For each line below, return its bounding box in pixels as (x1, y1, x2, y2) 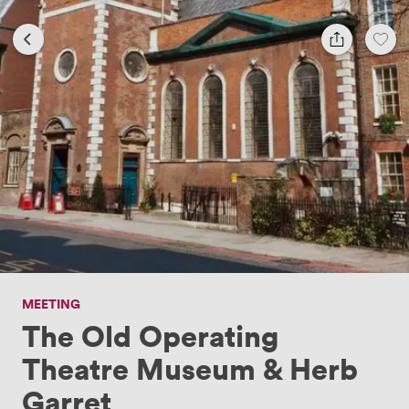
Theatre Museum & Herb (22, 347, 358, 388)
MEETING (22, 293, 80, 313)
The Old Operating (22, 314, 278, 355)
